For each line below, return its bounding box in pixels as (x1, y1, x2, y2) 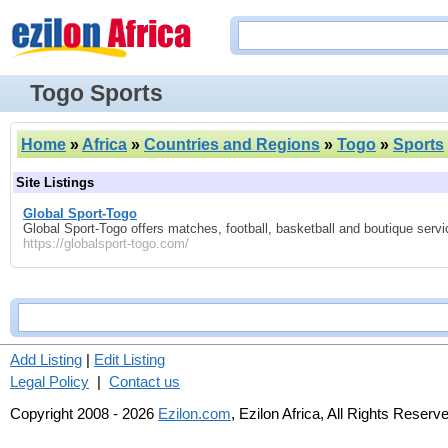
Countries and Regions (144, 136, 320, 153)
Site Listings (16, 175, 94, 190)
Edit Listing (94, 351, 165, 369)
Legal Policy (10, 373, 89, 391)
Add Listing (10, 351, 82, 369)
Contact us (109, 373, 180, 391)
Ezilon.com (158, 405, 231, 423)
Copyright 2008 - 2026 (10, 405, 158, 423)
